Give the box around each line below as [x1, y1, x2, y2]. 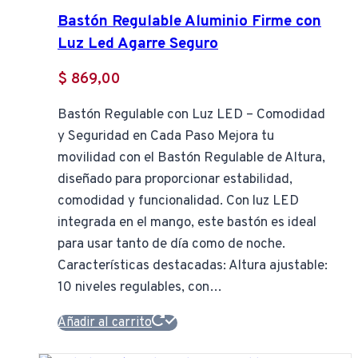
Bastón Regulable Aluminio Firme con [58, 11, 321, 31]
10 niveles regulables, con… [58, 279, 222, 297]
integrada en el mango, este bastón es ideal [58, 214, 316, 233]
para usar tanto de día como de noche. [58, 236, 285, 254]
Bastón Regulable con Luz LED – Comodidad [58, 106, 325, 125]
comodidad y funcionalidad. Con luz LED [58, 193, 299, 211]
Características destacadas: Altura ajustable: [58, 257, 328, 276]
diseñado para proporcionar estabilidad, [58, 171, 292, 189]
